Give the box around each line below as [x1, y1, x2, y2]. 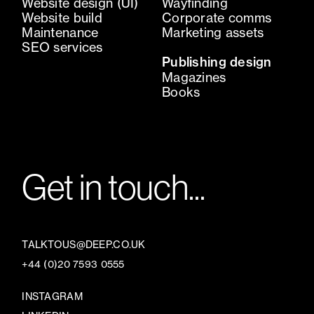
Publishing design [161, 53, 272, 70]
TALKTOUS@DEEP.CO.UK [22, 238, 146, 251]
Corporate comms [161, 9, 272, 26]
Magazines [161, 69, 226, 86]
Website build [22, 9, 102, 26]
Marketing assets [161, 24, 264, 41]
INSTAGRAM [22, 289, 83, 303]
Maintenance [22, 24, 99, 41]
